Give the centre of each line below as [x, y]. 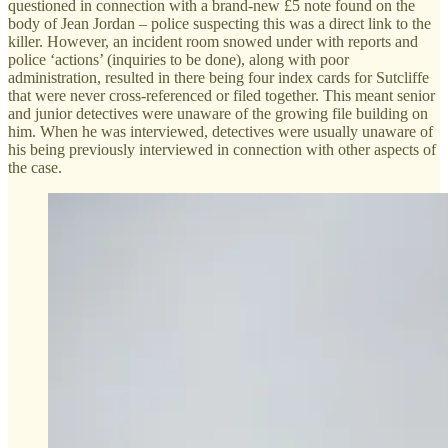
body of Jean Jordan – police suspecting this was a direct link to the [219, 23]
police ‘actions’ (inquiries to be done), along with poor [178, 59]
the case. [35, 167]
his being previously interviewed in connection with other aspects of [222, 149]
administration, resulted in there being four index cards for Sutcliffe [218, 77]
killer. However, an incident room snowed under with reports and [213, 41]
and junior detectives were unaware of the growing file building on [218, 113]
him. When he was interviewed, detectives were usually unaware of [220, 131]
